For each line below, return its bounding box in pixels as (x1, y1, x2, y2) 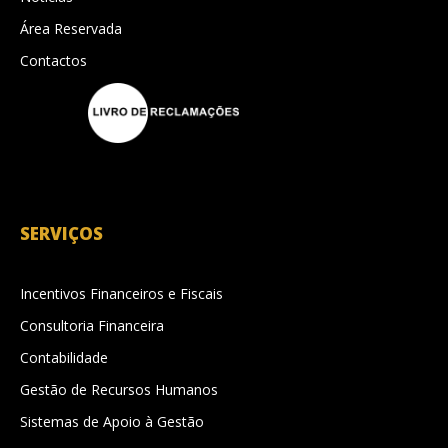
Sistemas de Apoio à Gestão (20, 411, 204, 431)
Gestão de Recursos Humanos (20, 379, 218, 399)
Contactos (20, 50, 87, 70)
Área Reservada (20, 18, 122, 38)
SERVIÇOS (20, 221, 103, 245)
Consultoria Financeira (20, 315, 164, 335)
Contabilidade (20, 347, 108, 367)
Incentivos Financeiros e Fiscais (20, 283, 223, 303)
